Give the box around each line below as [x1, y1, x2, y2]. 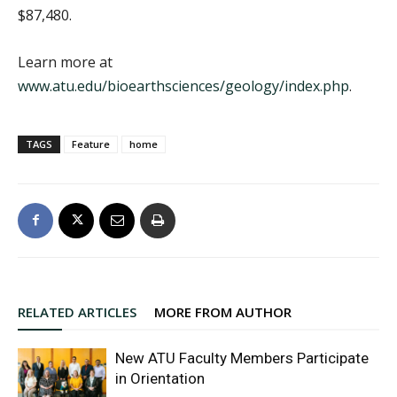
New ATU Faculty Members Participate [115, 348, 369, 367]
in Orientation [115, 369, 205, 387]
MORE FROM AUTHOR [154, 302, 292, 321]
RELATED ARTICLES [18, 302, 136, 321]
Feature [72, 136, 110, 151]
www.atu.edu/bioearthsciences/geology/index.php [18, 75, 349, 96]
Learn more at [18, 51, 113, 72]
